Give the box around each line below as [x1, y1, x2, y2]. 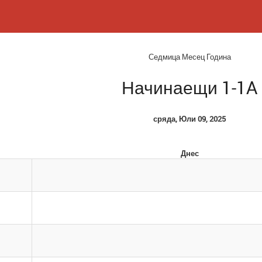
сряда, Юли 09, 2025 [153, 113, 226, 124]
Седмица [148, 51, 182, 62]
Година [206, 51, 231, 62]
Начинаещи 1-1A [122, 75, 257, 99]
